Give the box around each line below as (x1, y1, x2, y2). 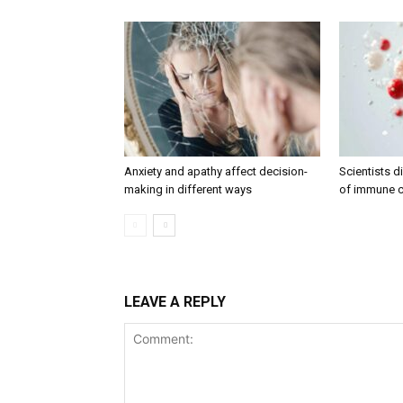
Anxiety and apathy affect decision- (124, 165, 308, 178)
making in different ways (124, 183, 252, 196)
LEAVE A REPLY (124, 293, 226, 310)
